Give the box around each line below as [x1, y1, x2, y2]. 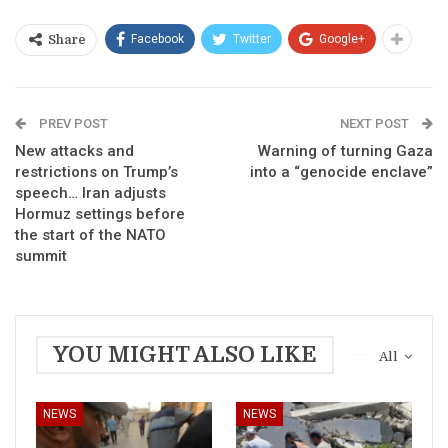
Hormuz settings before [15, 205, 185, 224]
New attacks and [15, 142, 134, 161]
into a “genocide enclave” [250, 163, 433, 182]
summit [15, 247, 67, 266]
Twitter [233, 32, 271, 47]
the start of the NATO [15, 226, 166, 245]
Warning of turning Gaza [258, 142, 433, 161]
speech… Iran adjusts [15, 184, 166, 203]
